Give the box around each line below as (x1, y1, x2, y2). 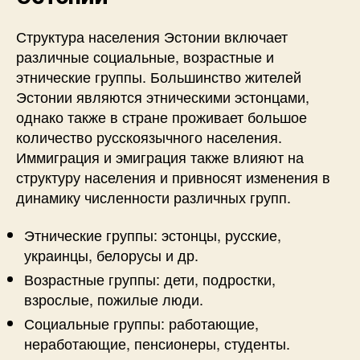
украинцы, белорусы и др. (24, 244, 198, 265)
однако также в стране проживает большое (16, 105, 307, 127)
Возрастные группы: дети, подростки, (24, 268, 276, 289)
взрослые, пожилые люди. (24, 288, 203, 309)
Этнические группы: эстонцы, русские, (24, 224, 281, 245)
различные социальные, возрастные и (16, 45, 274, 67)
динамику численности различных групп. (16, 186, 291, 207)
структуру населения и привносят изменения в (16, 166, 330, 187)
